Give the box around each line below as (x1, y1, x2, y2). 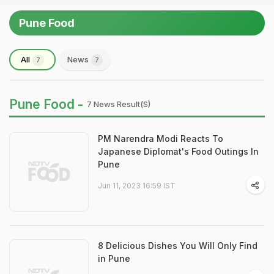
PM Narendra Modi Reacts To (98, 133, 223, 144)
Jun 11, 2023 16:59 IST (98, 181, 176, 190)
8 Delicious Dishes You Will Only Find (98, 240, 257, 251)
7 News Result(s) (87, 99, 150, 109)
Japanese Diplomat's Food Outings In (98, 146, 259, 157)
